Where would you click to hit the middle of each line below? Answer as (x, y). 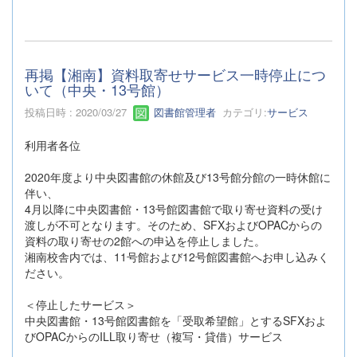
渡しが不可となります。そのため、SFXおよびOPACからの (173, 225)
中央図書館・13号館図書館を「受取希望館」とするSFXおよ (176, 321)
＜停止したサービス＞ (80, 305)
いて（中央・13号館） (97, 89)
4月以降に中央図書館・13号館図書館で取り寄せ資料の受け (174, 209)
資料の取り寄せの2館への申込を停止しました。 (145, 241)
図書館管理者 (183, 112)
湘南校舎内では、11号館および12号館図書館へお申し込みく (177, 257)
